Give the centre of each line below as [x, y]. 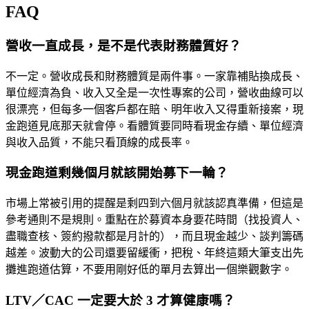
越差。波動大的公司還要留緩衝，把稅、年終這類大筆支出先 [154, 253]
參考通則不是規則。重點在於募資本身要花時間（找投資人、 [154, 220]
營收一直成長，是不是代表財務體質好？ [123, 46]
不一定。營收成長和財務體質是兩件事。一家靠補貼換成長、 [154, 76]
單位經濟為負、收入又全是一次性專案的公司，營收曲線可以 [154, 92]
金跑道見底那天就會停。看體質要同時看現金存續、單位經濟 [154, 126]
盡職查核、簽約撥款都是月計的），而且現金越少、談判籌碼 [154, 237]
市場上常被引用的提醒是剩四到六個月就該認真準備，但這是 [154, 203]
